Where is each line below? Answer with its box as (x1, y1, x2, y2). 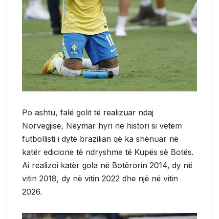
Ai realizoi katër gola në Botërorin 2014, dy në (22, 160, 193, 171)
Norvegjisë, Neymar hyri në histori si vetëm (22, 121, 182, 131)
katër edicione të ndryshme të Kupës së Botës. (22, 147, 194, 157)
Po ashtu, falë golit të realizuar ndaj (22, 108, 153, 118)
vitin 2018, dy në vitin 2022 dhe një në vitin (22, 174, 178, 184)
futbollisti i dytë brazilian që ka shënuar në (22, 134, 178, 144)
